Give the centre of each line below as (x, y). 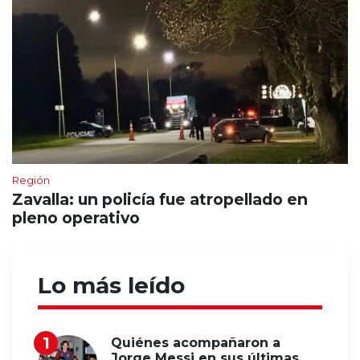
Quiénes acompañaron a (196, 343)
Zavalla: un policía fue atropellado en (160, 200)
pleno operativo (76, 218)
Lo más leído (111, 286)
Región (31, 180)
